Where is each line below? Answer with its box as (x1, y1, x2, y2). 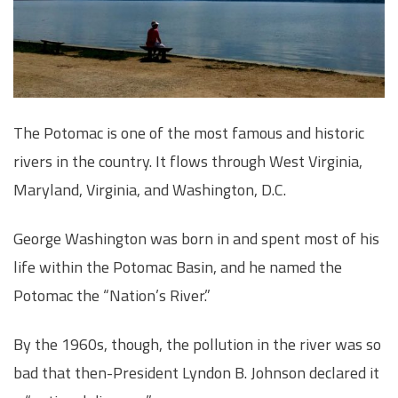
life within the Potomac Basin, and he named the (13, 254, 342, 279)
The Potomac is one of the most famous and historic (13, 120, 364, 145)
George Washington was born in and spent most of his (13, 226, 379, 251)
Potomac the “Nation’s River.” (13, 283, 211, 307)
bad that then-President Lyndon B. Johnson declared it (13, 361, 379, 386)
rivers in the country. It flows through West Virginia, (13, 148, 362, 173)
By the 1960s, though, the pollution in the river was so (13, 332, 381, 357)
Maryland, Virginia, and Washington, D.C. (13, 177, 286, 202)
